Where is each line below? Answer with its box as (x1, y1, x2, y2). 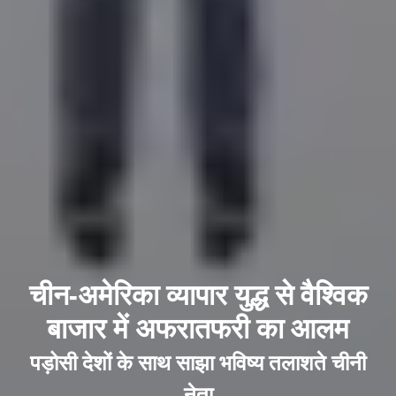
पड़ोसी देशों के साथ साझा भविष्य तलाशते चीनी (30, 346, 366, 377)
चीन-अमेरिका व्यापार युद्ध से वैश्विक (28, 273, 368, 316)
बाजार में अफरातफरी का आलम (47, 307, 349, 350)
